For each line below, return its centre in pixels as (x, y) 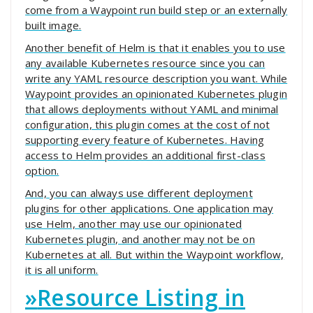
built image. (53, 26)
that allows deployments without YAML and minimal (152, 109)
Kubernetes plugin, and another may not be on (140, 239)
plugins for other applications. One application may (150, 209)
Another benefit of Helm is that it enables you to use (155, 48)
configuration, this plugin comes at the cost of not (148, 125)
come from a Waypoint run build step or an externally (156, 10)
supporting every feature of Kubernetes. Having (145, 140)
